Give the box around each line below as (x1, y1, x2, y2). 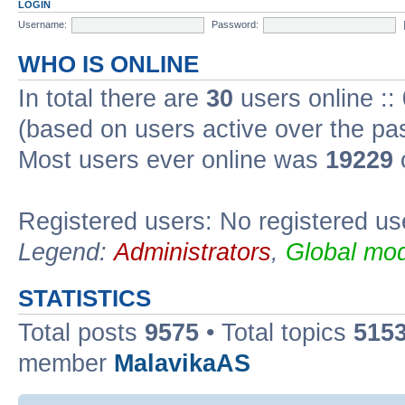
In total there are (18, 85, 206, 112)
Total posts (18, 319, 145, 346)
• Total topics (199, 319, 353, 346)
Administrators (114, 239, 271, 266)
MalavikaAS (114, 350, 250, 377)
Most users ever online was (18, 146, 325, 174)
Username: (18, 18, 67, 30)
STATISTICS (18, 286, 151, 311)
